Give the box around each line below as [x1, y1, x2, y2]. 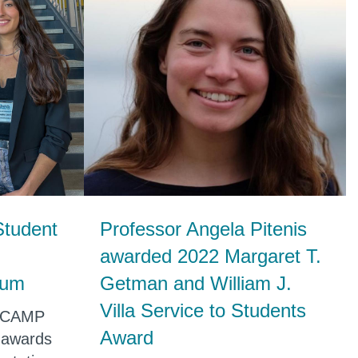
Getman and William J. [99, 272, 292, 294]
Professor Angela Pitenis [99, 217, 307, 240]
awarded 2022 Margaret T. [99, 245, 321, 267]
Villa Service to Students [99, 299, 306, 321]
